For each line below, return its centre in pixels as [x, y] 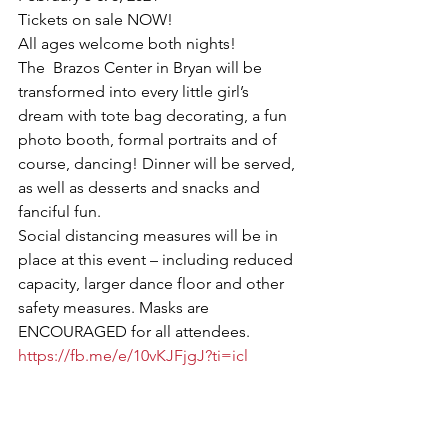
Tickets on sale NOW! [95, 19]
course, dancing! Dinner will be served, [158, 163]
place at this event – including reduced [157, 259]
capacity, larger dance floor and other [153, 283]
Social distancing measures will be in [150, 235]
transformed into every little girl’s [135, 91]
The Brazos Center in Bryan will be [142, 67]
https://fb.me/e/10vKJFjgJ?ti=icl [133, 355]
